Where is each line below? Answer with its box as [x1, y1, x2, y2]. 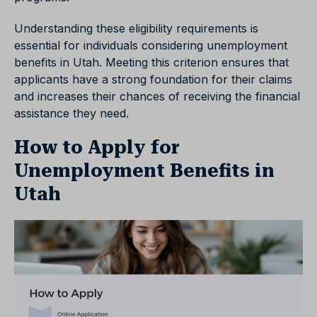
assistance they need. [14, 106, 129, 121]
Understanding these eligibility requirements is [14, 21, 258, 36]
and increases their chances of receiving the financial [14, 89, 300, 104]
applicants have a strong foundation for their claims [14, 72, 292, 87]
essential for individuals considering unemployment [14, 38, 287, 53]
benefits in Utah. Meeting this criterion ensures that [14, 55, 289, 70]
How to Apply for [14, 137, 180, 158]
